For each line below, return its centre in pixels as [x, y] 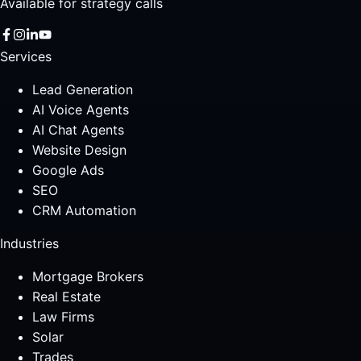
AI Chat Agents [78, 130]
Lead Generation [83, 89]
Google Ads [68, 170]
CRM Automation [84, 210]
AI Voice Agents [81, 110]
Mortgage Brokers [88, 276]
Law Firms [63, 317]
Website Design [79, 150]
